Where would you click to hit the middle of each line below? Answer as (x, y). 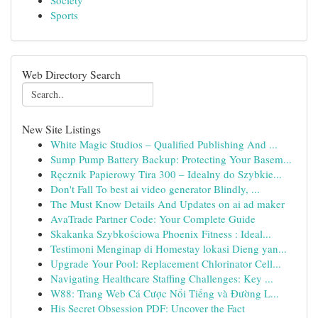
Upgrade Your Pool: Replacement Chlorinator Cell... (166, 263)
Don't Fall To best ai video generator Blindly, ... (155, 189)
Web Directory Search (71, 74)
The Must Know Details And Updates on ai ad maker (168, 204)
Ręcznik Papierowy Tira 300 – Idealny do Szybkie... (166, 174)
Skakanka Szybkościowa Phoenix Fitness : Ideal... (161, 234)
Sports (64, 15)
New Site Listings (61, 129)
